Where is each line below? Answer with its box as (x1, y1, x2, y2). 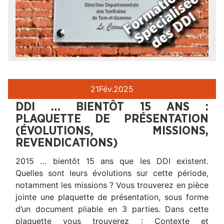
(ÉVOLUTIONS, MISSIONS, (15, 125, 208, 137)
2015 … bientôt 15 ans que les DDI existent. (15, 156, 208, 166)
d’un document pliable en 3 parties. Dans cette (15, 204, 208, 214)
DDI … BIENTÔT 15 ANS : (15, 101, 208, 113)
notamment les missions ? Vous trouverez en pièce (15, 180, 208, 190)
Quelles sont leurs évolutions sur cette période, (15, 168, 208, 178)
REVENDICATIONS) (15, 137, 118, 149)
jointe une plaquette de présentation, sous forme (15, 192, 208, 202)
